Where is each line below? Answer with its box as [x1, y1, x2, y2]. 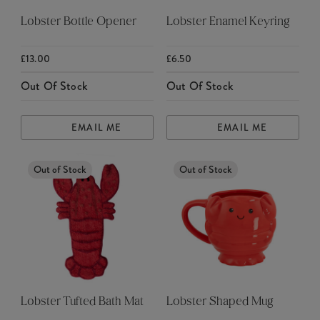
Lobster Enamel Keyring [166, 16, 290, 29]
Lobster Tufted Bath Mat [20, 296, 144, 309]
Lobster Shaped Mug [166, 296, 274, 309]
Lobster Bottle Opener [20, 16, 136, 29]
